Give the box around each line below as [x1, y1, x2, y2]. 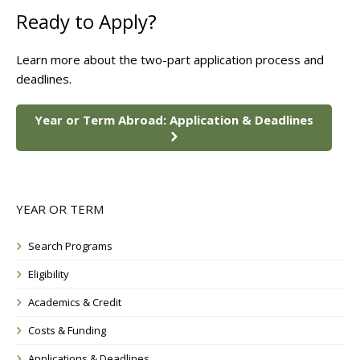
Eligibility [28, 267, 69, 281]
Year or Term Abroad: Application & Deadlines [35, 112, 313, 128]
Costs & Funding [28, 323, 106, 337]
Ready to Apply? [16, 8, 157, 35]
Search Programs [28, 239, 112, 253]
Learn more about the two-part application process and [16, 51, 324, 67]
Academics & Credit [28, 295, 121, 309]
